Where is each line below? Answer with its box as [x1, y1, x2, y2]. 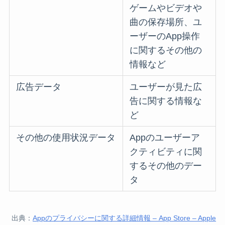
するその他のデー [130, 160, 202, 171]
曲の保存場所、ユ [130, 17, 202, 27]
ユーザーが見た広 [130, 81, 202, 92]
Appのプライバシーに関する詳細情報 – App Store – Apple [33, 213, 216, 222]
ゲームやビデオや [130, 3, 202, 13]
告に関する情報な [130, 95, 202, 106]
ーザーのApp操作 [130, 31, 200, 41]
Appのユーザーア [130, 132, 200, 143]
